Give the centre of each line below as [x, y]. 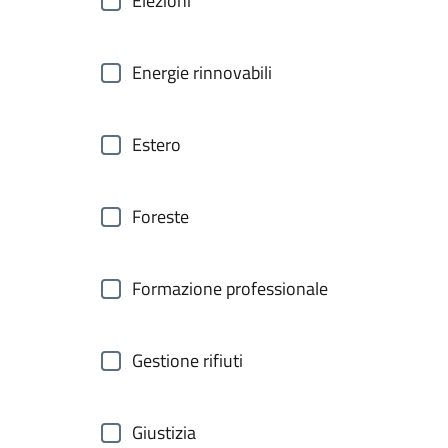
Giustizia [164, 432]
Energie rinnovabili [202, 72]
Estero [156, 144]
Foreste [160, 216]
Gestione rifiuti [187, 360]
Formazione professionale [230, 288]
